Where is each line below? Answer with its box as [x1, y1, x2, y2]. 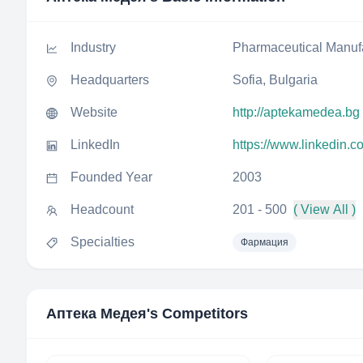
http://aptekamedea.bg [233, 105, 360, 119]
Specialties [70, 235, 135, 249]
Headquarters [70, 73, 149, 87]
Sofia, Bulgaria [233, 73, 318, 87]
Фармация [241, 237, 288, 248]
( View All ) [293, 203, 356, 216]
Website [70, 105, 117, 119]
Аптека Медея [46, 305, 147, 322]
